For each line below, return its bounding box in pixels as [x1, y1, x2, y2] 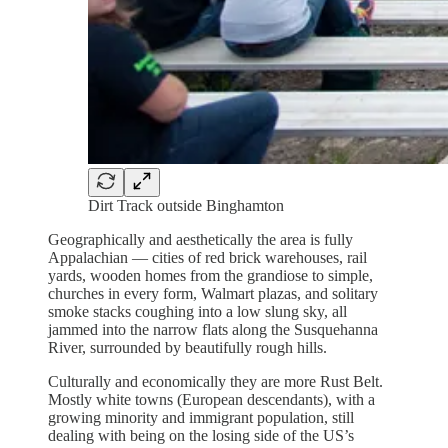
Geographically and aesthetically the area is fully [48, 230, 353, 248]
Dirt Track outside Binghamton [88, 196, 284, 214]
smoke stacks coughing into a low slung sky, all [48, 302, 347, 320]
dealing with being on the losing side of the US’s [48, 426, 354, 444]
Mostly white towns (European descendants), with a [48, 390, 375, 408]
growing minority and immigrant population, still [48, 408, 354, 426]
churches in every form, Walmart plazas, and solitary [48, 284, 378, 302]
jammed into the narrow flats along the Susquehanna [48, 320, 378, 338]
